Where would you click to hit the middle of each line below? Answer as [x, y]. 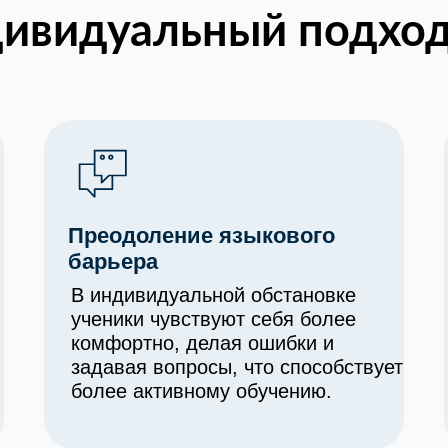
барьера [113, 261]
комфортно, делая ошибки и [202, 343]
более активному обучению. [201, 391]
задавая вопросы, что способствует [237, 367]
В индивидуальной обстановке [213, 295]
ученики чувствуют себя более [213, 319]
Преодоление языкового [201, 235]
